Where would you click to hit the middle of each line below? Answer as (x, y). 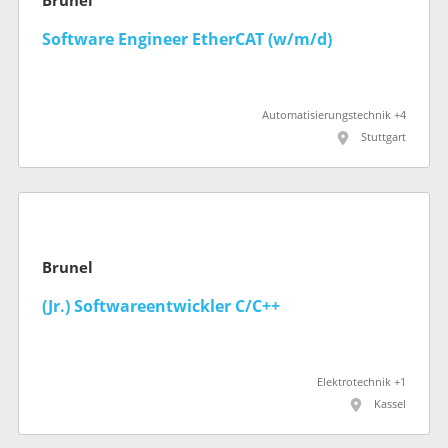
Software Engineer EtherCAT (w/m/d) (187, 40)
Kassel (390, 404)
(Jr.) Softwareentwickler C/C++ (161, 306)
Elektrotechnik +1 (361, 382)
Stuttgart (383, 138)
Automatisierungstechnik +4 (334, 116)
